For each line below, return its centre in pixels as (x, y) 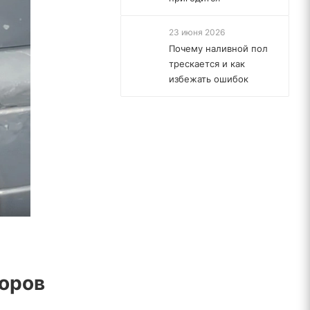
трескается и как (207, 64)
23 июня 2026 (197, 32)
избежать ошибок (209, 79)
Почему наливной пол (218, 48)
